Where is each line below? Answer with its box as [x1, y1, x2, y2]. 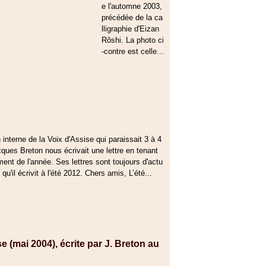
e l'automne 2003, [102, 2, 162, 11]
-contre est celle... [102, 47, 164, 56]
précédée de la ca [102, 13, 163, 22]
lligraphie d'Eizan [102, 24, 159, 33]
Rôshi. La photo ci [102, 36, 164, 45]
